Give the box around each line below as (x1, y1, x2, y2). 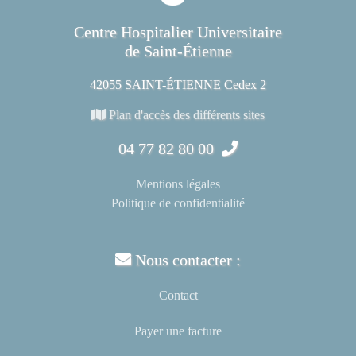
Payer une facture (134, 324, 222, 339)
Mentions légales (136, 176, 220, 191)
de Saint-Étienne (124, 41, 232, 60)
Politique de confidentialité (111, 195, 245, 210)
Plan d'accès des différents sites (106, 107, 265, 122)
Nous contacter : (131, 251, 241, 269)
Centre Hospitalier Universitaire (74, 22, 282, 41)
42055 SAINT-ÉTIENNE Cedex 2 (90, 77, 266, 91)
